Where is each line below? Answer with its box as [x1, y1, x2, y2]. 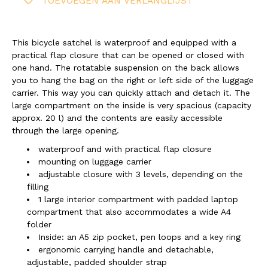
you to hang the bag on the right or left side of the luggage [12, 75, 254, 86]
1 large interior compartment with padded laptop [38, 194, 238, 204]
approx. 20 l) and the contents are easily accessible [12, 113, 223, 123]
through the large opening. [12, 126, 119, 136]
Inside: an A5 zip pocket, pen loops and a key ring [38, 232, 240, 242]
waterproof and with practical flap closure [38, 144, 212, 154]
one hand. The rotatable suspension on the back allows [12, 63, 239, 73]
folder [27, 219, 51, 229]
